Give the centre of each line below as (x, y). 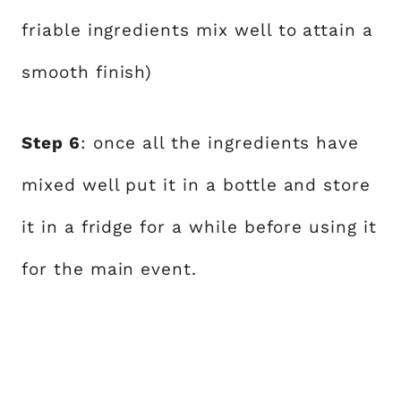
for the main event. (110, 269)
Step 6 (51, 142)
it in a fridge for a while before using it (199, 226)
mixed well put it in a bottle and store (196, 184)
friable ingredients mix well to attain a (198, 30)
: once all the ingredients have (220, 142)
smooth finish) (87, 72)
